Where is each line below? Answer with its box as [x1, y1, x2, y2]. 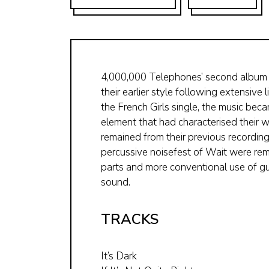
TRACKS [101, 209, 159, 229]
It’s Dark [101, 249, 137, 263]
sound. [101, 175, 130, 189]
